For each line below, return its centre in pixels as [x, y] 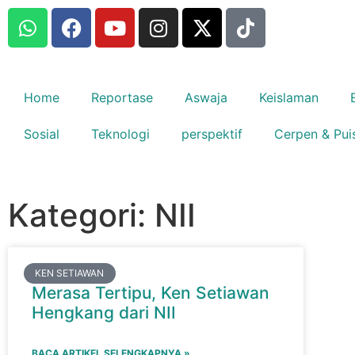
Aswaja [206, 97]
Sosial [42, 134]
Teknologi [120, 134]
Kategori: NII [102, 215]
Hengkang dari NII [104, 313]
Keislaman [289, 97]
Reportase [122, 97]
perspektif [212, 134]
